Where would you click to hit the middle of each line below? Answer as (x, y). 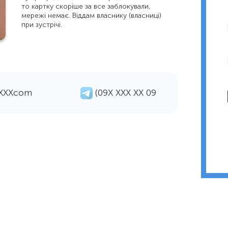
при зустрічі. (42, 25)
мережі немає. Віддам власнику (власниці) (91, 16)
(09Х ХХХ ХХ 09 (125, 93)
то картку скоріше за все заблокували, (86, 6)
